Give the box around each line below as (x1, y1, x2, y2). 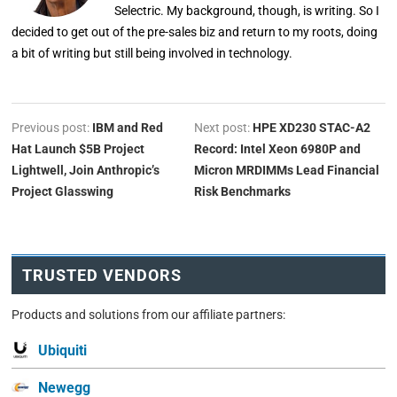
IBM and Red (92, 120, 164, 135)
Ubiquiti (38, 341, 88, 359)
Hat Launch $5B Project (12, 141, 145, 156)
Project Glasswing (12, 183, 114, 198)
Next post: (193, 120, 253, 135)
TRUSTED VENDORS (22, 265, 183, 284)
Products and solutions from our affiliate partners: (12, 307, 286, 322)
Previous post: (12, 120, 93, 135)
